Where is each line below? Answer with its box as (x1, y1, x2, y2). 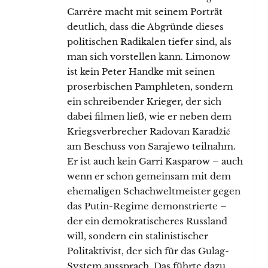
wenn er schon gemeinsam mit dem (67, 170, 231, 182)
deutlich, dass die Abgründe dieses (67, 20, 224, 32)
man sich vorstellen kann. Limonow (67, 50, 230, 62)
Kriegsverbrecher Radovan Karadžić (67, 125, 230, 137)
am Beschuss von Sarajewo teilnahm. (67, 140, 236, 152)
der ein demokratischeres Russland (67, 215, 227, 227)
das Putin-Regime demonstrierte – (67, 200, 227, 212)
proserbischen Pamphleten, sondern (67, 80, 233, 92)
